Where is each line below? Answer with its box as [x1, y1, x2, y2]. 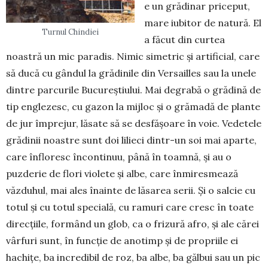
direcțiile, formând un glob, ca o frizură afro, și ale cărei [6, 217, 259, 230]
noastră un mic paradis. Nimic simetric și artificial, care [6, 50, 260, 62]
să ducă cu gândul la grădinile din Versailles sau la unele [6, 66, 256, 79]
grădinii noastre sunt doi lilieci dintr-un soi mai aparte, [6, 133, 257, 146]
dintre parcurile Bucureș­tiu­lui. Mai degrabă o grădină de [6, 83, 261, 96]
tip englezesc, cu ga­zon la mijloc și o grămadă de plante [6, 100, 260, 112]
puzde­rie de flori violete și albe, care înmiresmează [6, 167, 238, 179]
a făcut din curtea [144, 33, 225, 45]
